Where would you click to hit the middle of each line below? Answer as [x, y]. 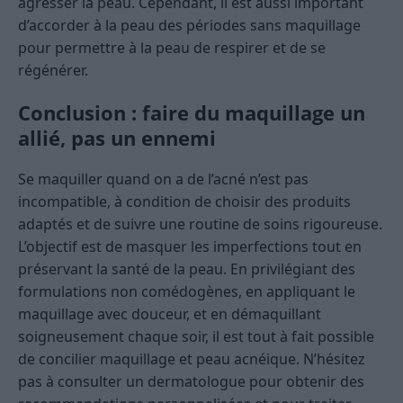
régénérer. [53, 71]
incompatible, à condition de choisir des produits [184, 202]
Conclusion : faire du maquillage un [192, 113]
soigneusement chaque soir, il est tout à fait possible [196, 337]
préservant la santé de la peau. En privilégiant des [187, 269]
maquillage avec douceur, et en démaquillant [170, 314]
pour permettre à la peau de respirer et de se [172, 48]
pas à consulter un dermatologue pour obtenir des [191, 382]
